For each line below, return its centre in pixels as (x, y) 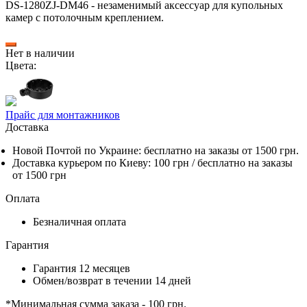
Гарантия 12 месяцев (82, 268)
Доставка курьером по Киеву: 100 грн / (105, 162)
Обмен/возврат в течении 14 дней (112, 280)
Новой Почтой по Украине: (78, 150)
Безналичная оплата (79, 221)
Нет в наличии (40, 53)
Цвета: (21, 65)
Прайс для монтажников (63, 114)
